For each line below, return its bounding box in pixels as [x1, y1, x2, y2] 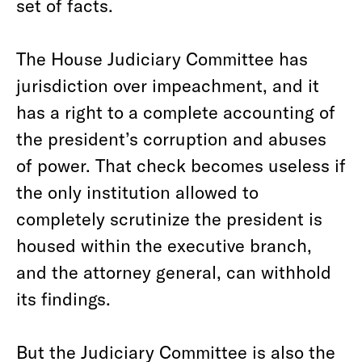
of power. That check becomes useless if [16, 154, 346, 175]
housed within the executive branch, [16, 234, 312, 255]
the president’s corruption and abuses [16, 128, 326, 149]
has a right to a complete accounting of [16, 101, 335, 122]
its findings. [16, 288, 111, 309]
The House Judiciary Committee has [16, 48, 308, 69]
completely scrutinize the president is [16, 208, 322, 229]
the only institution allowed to [16, 181, 259, 202]
